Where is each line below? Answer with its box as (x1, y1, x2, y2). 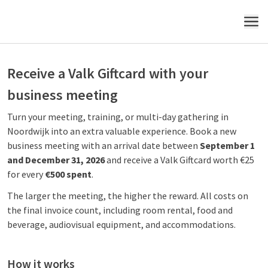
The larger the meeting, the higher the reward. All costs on (7, 190, 248, 202)
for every (7, 168, 45, 180)
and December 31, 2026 (7, 154, 105, 166)
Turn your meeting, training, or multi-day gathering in (7, 111, 229, 123)
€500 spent (45, 168, 92, 180)
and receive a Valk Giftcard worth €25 (105, 154, 254, 166)
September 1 (200, 139, 255, 151)
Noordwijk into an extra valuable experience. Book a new (7, 125, 236, 137)
